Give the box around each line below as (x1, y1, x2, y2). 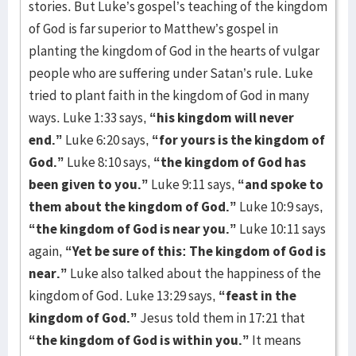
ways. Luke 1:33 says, (29, 109, 149, 126)
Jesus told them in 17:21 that (140, 309, 305, 327)
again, (29, 242, 65, 260)
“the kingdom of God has (153, 153, 306, 171)
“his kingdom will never (149, 109, 294, 126)
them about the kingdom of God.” (29, 198, 237, 215)
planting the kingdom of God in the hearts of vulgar (29, 42, 319, 60)
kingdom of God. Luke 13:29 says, (29, 287, 219, 304)
